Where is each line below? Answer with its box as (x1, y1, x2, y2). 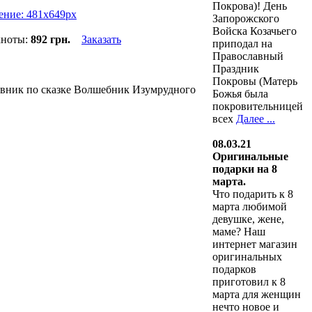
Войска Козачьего (212, 24, 297, 37)
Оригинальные (212, 150, 288, 162)
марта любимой (212, 200, 287, 212)
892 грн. (31, 33, 70, 45)
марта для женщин (212, 288, 301, 300)
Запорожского (212, 12, 279, 24)
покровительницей (212, 100, 303, 112)
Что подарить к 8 (212, 187, 293, 200)
